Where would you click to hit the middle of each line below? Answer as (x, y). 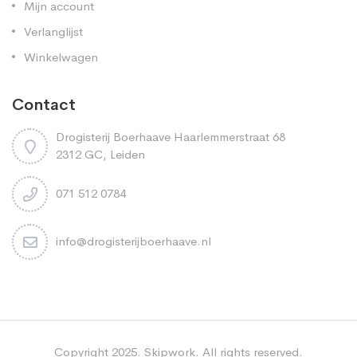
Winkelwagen (61, 57)
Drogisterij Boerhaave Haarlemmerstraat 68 (171, 136)
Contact (44, 104)
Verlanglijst (53, 31)
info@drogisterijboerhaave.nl (133, 241)
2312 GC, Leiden (100, 154)
